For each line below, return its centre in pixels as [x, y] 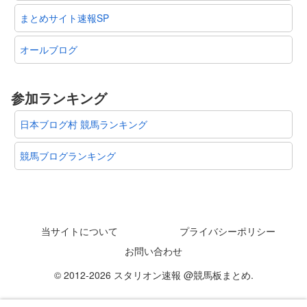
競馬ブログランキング [68, 156]
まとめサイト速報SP [64, 17]
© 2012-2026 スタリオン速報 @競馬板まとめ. [153, 274]
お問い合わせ [153, 250]
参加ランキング [59, 98]
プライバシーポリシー [228, 231]
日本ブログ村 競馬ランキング [84, 124]
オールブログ [49, 49]
